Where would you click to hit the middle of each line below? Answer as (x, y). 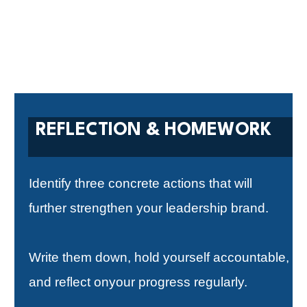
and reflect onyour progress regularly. (138, 282)
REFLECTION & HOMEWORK (153, 131)
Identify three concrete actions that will (140, 184)
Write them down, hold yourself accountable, (159, 258)
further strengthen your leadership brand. (149, 208)
